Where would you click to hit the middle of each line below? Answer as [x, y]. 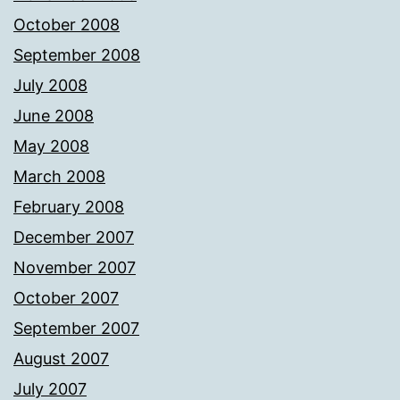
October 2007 [66, 297]
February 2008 [69, 206]
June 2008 [54, 115]
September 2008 [77, 54]
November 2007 [75, 267]
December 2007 [74, 237]
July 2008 [50, 85]
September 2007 [76, 328]
